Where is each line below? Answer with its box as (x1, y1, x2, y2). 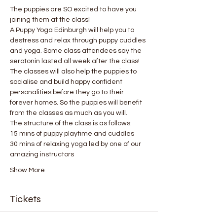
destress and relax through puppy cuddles (10, 37, 147, 44)
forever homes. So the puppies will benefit (10, 99, 144, 106)
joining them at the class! (10, 16, 90, 23)
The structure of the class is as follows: (10, 119, 132, 127)
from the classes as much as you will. (10, 109, 127, 116)
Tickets (10, 192, 41, 205)
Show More (10, 166, 45, 174)
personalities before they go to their (10, 88, 125, 96)
